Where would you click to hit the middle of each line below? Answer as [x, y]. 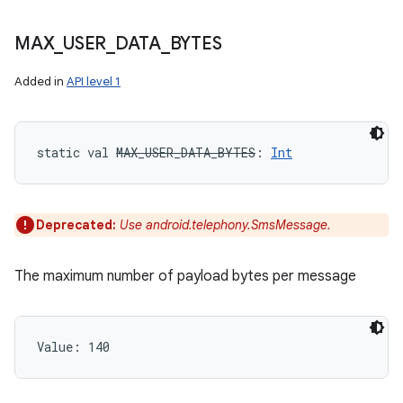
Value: [63, 347]
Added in [40, 81]
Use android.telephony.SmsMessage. [225, 225]
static [58, 152]
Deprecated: [78, 225]
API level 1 [94, 81]
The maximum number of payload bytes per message [185, 276]
